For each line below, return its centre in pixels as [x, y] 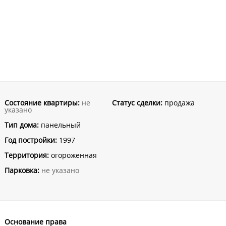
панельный [60, 125]
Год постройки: [31, 140]
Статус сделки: [137, 103]
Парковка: [22, 170]
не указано [60, 170]
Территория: [26, 155]
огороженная [73, 155]
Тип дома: [21, 125]
